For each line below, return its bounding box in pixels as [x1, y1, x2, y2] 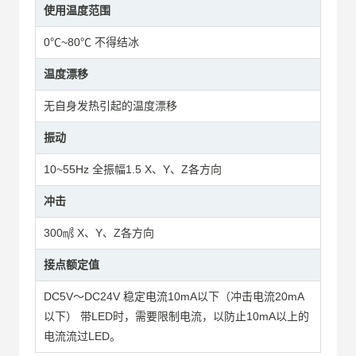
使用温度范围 [43, 4, 110, 17]
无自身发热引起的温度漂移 [43, 99, 177, 113]
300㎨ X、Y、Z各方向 [43, 226, 154, 240]
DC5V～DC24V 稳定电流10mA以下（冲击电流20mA [43, 290, 304, 304]
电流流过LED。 [43, 330, 121, 343]
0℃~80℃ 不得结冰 [43, 36, 139, 49]
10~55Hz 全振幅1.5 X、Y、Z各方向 [43, 163, 222, 176]
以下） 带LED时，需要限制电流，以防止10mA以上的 [43, 310, 309, 323]
